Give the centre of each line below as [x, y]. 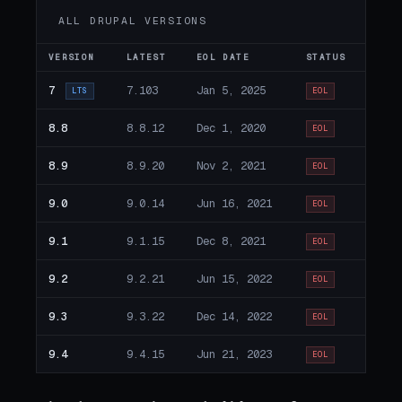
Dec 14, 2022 [234, 316]
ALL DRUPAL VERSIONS [133, 20]
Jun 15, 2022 [234, 278]
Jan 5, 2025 [231, 90]
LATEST [146, 57]
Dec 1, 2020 [231, 127]
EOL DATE [223, 57]
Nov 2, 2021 [231, 165]
